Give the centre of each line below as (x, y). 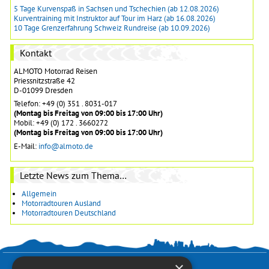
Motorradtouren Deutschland (68, 213)
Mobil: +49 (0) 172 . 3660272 (61, 123)
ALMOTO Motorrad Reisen (55, 71)
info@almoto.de (65, 146)
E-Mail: (26, 146)
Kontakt (35, 53)
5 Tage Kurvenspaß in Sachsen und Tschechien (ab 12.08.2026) (116, 8)
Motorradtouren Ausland (61, 203)
